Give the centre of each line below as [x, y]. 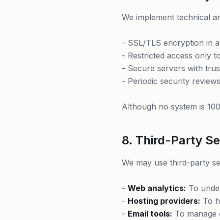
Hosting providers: [164, 201]
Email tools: [150, 214]
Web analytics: [157, 188]
